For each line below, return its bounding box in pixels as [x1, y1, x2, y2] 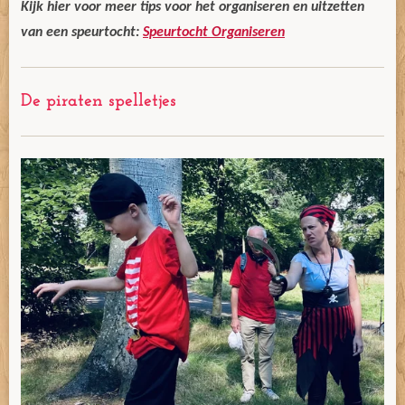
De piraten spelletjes [21, 92, 176, 110]
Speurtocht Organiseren [143, 25, 285, 40]
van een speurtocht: [21, 25, 143, 40]
